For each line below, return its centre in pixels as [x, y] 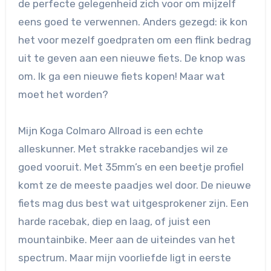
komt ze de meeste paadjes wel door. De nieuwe [134, 185]
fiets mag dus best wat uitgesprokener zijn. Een [133, 204]
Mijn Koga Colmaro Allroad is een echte [110, 131]
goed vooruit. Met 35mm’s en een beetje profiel [131, 167]
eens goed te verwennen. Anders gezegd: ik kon [132, 22]
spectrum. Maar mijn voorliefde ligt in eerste [124, 258]
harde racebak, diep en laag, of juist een [114, 222]
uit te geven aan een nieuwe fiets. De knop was [132, 58]
